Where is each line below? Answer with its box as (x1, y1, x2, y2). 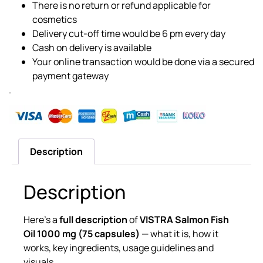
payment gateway (32, 69, 109, 82)
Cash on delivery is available (32, 41, 153, 54)
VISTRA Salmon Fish (140, 213, 229, 226)
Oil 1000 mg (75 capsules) (23, 227, 140, 240)
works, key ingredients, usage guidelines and (23, 241, 214, 254)
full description (59, 213, 127, 226)
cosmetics (32, 12, 79, 26)
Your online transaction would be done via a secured (32, 55, 254, 68)
